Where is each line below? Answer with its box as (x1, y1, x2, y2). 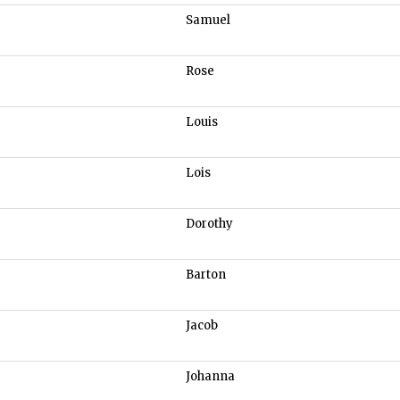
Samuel (186, 12, 230, 29)
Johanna (186, 369, 235, 385)
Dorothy (186, 216, 233, 232)
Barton (186, 267, 226, 283)
